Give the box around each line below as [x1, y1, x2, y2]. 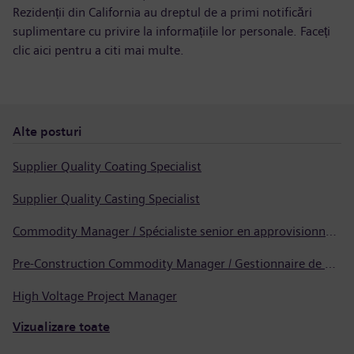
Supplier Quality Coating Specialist [13, 159, 201, 174]
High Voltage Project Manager [13, 288, 177, 303]
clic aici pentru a [13, 43, 104, 58]
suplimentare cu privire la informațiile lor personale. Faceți [13, 24, 330, 39]
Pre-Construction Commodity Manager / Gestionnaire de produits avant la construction [325, 256, 336, 271]
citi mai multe [104, 43, 180, 58]
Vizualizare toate [13, 319, 110, 334]
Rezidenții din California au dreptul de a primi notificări [13, 5, 312, 20]
